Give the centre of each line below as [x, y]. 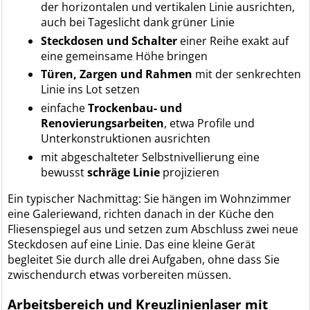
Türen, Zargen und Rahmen [117, 74]
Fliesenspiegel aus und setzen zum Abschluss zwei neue [153, 229]
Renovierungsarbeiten [103, 124]
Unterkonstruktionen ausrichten [126, 139]
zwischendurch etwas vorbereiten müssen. [120, 274]
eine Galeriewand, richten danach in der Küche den [141, 213]
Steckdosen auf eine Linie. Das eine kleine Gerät [132, 244]
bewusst [64, 172]
